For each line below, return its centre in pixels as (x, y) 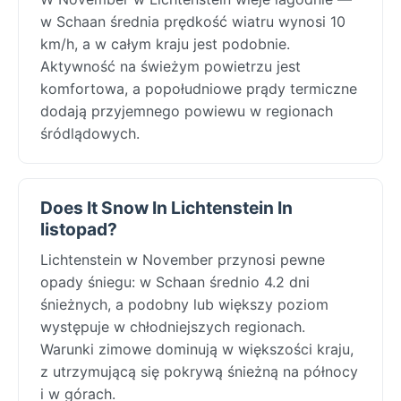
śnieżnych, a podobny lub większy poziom (184, 304)
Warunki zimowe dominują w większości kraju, (197, 349)
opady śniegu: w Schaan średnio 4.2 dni (175, 282)
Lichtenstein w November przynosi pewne (183, 259)
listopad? (79, 229)
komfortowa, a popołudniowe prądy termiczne (199, 88)
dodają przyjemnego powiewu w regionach (187, 111)
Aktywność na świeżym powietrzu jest (171, 66)
